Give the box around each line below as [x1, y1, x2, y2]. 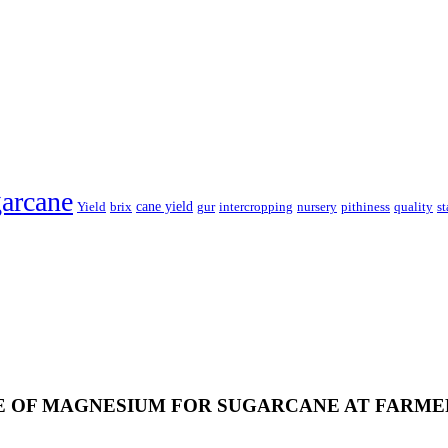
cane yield [136, 197, 193, 214]
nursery [297, 199, 337, 214]
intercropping [219, 199, 293, 214]
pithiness [341, 199, 390, 214]
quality [394, 199, 433, 214]
